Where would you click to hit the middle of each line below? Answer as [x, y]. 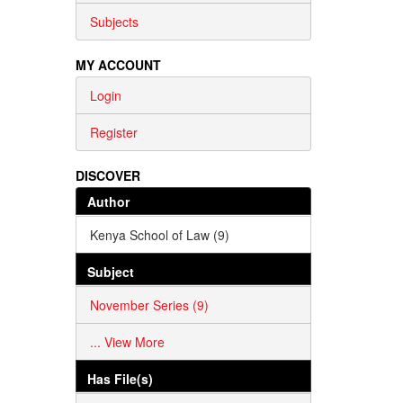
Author [108, 201]
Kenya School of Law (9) [159, 234]
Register [113, 132]
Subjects [114, 21]
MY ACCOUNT [118, 64]
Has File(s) [120, 378]
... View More [127, 341]
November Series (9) [149, 304]
